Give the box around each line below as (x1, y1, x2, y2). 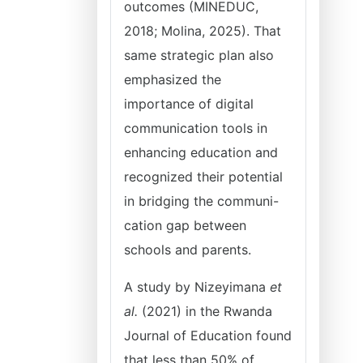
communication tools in (124, 120, 267, 136)
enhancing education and (124, 144, 278, 160)
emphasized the (124, 71, 221, 88)
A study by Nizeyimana (124, 279, 266, 295)
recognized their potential (124, 169, 283, 185)
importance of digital (124, 96, 254, 112)
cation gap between (124, 217, 246, 233)
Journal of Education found (124, 327, 292, 344)
